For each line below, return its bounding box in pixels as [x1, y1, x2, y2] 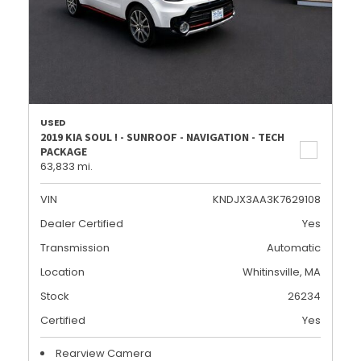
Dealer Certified [40, 216, 123, 231]
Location [40, 264, 85, 280]
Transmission [40, 240, 110, 255]
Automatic [267, 240, 321, 255]
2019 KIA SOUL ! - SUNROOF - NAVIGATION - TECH [40, 130, 284, 144]
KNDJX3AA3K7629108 [213, 192, 321, 207]
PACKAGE [40, 144, 87, 159]
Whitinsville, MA [243, 264, 321, 280]
